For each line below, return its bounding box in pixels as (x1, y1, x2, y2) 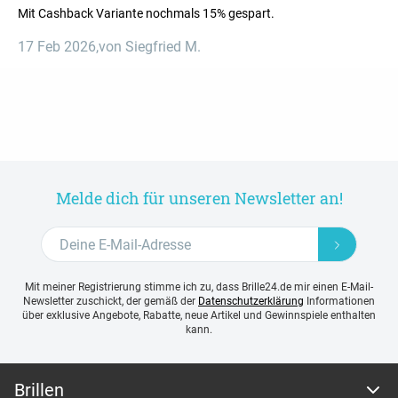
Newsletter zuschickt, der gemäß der (23, 295, 198, 308)
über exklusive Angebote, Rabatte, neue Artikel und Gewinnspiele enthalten (22, 309, 376, 322)
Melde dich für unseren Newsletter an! (55, 187, 343, 210)
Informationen (304, 295, 375, 308)
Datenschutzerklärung (198, 295, 304, 308)
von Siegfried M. (99, 38, 201, 56)
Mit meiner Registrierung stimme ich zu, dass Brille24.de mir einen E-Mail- (25, 281, 373, 294)
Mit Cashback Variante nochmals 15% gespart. (18, 6, 275, 21)
